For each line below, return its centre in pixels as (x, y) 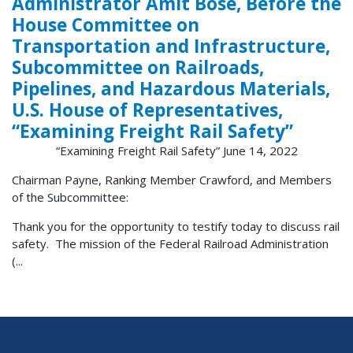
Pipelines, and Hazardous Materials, (171, 88)
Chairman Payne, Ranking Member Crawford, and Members (172, 179)
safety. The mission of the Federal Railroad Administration (170, 243)
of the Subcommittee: (70, 197)
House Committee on (106, 24)
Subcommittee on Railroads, (138, 67)
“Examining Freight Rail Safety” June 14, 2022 (176, 150)
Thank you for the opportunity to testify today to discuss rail (176, 226)
